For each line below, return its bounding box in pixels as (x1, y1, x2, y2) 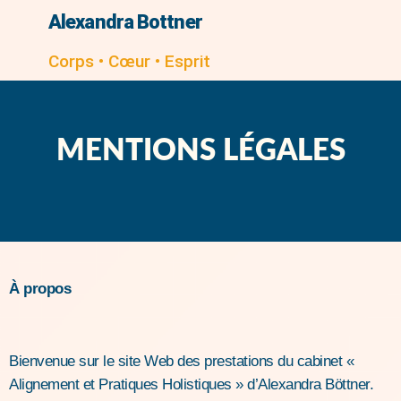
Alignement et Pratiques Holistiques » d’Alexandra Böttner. (9, 375, 373, 393)
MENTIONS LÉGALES (55, 136, 346, 166)
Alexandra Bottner (48, 11, 202, 33)
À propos (9, 280, 71, 297)
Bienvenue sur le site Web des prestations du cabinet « (9, 352, 354, 370)
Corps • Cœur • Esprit (48, 51, 210, 72)
